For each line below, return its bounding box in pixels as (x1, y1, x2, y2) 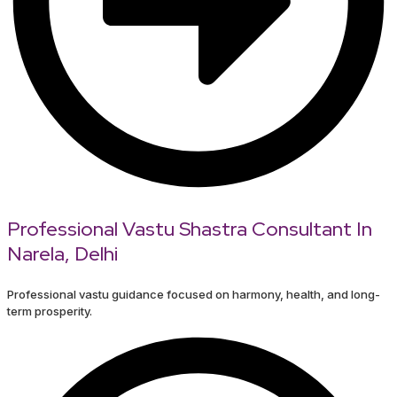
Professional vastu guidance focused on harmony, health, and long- (7, 287, 380, 302)
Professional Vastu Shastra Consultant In (7, 216, 372, 243)
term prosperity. (7, 304, 92, 319)
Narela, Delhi (7, 241, 118, 268)
